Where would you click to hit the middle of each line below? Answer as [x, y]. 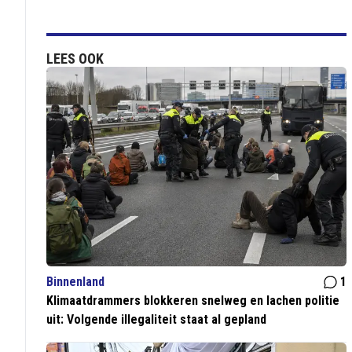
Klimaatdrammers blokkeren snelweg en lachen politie [193, 301]
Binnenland [76, 282]
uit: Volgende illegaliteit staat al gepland [157, 320]
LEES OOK [75, 59]
